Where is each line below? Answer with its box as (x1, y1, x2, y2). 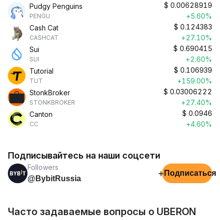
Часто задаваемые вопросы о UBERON (8, 206, 196, 218)
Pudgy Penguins (29, 2, 82, 10)
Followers (27, 163, 58, 171)
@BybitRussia (27, 174, 81, 183)
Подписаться (164, 169, 216, 177)
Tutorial (29, 67, 54, 75)
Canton (29, 110, 53, 118)
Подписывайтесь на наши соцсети (8, 150, 160, 161)
